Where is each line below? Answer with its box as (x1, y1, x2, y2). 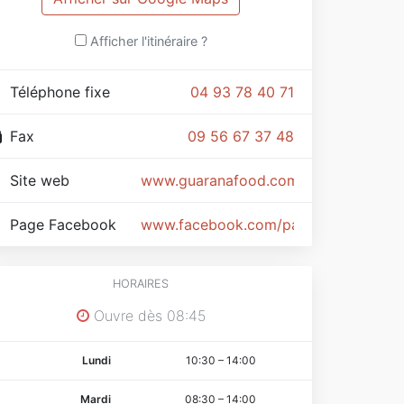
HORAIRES (113, 276, 169, 290)
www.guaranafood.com (141, 170, 299, 189)
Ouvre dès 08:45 (88, 306, 206, 325)
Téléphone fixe (5, 82, 119, 101)
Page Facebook (5, 215, 125, 234)
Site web (5, 170, 78, 189)
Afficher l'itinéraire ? (89, 32, 207, 49)
